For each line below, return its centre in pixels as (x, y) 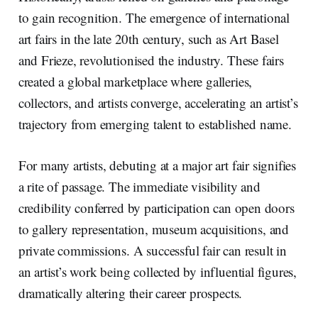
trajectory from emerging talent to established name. (155, 124)
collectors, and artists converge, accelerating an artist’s (158, 103)
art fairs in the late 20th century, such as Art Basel (148, 39)
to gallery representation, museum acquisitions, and (154, 229)
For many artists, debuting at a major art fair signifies (157, 165)
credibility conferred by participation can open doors (156, 208)
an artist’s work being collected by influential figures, (158, 272)
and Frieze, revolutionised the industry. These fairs (151, 60)
